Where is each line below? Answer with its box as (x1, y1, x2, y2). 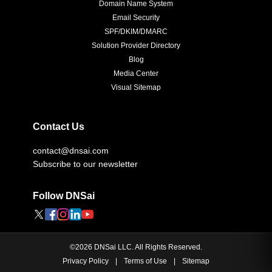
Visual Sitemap (111, 83, 161, 92)
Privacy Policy (63, 257, 109, 266)
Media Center (114, 69, 158, 78)
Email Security (112, 13, 160, 22)
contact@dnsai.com (33, 146, 109, 156)
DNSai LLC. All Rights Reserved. (92, 243, 202, 252)
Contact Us (33, 120, 84, 132)
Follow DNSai (33, 190, 95, 202)
